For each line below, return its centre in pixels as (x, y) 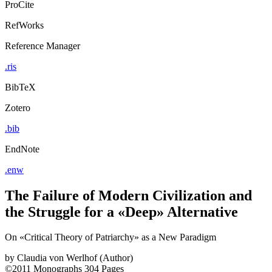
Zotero (18, 107)
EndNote (22, 149)
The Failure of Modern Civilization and (128, 195)
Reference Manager (42, 46)
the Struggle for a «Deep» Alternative (121, 212)
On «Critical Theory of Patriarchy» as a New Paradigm (110, 237)
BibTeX (20, 87)
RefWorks (24, 25)
